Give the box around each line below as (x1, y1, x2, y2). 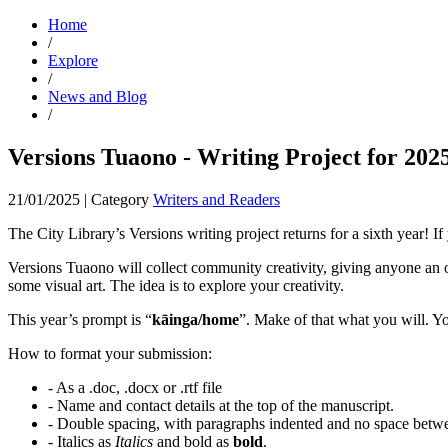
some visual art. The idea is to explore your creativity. (8, 276, 344, 294)
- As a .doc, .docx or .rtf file (48, 378, 222, 396)
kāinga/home (152, 310, 239, 328)
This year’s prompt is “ (8, 310, 152, 328)
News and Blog (48, 88, 147, 105)
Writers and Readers (153, 190, 280, 208)
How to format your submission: (8, 344, 212, 362)
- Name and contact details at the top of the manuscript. (48, 396, 394, 414)
